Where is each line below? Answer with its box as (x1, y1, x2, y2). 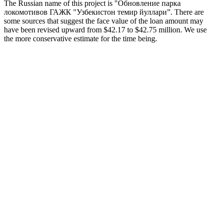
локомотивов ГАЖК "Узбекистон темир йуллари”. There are (4, 7, 204, 16)
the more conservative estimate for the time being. (4, 34, 157, 43)
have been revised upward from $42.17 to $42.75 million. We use (4, 25, 207, 34)
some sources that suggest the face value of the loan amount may (4, 16, 203, 25)
